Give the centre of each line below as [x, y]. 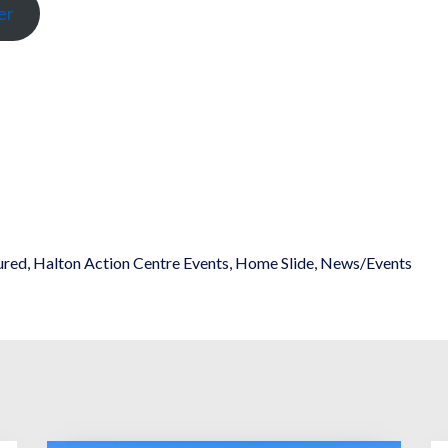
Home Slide [274, 263]
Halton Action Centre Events [131, 263]
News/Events [366, 263]
